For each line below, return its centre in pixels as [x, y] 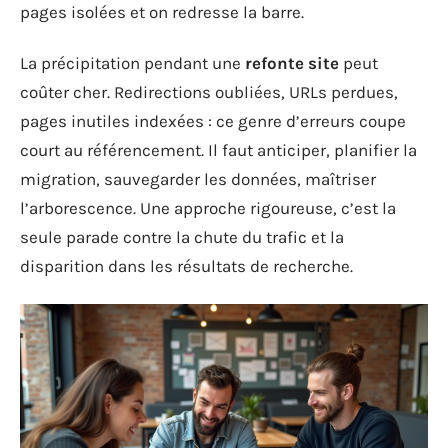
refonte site [292, 63]
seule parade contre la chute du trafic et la [182, 237]
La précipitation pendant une [132, 63]
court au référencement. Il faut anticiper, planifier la [218, 150]
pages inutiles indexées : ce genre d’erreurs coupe [213, 121]
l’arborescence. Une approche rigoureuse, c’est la [208, 208]
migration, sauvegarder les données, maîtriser [198, 179]
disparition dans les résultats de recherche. [186, 266]
